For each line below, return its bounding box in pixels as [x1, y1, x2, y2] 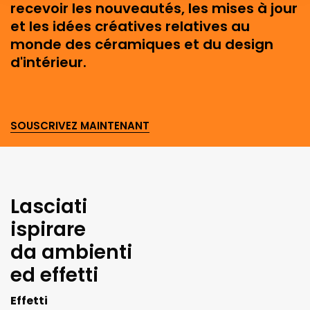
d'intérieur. [10, 53, 86, 73]
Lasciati [10, 193, 87, 221]
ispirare [10, 216, 86, 244]
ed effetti [10, 262, 98, 289]
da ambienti [10, 239, 132, 266]
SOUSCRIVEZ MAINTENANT [10, 118, 149, 134]
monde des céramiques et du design [10, 35, 273, 55]
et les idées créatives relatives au [10, 17, 250, 37]
